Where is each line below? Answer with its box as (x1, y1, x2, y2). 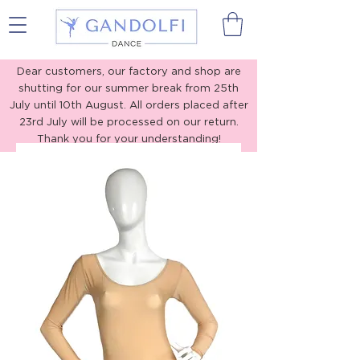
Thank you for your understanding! (36, 132, 221, 144)
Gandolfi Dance (83, 18, 167, 31)
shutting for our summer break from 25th (18, 81, 239, 93)
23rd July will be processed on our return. (18, 115, 239, 127)
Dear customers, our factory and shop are (16, 64, 241, 76)
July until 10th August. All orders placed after (9, 98, 248, 110)
